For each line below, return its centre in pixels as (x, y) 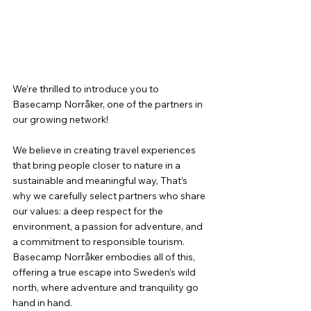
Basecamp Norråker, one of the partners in (109, 104)
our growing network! (60, 120)
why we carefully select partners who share (110, 196)
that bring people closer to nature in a (98, 166)
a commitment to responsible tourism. (100, 242)
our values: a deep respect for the (89, 211)
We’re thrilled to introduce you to (87, 89)
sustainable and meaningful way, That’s (101, 181)
